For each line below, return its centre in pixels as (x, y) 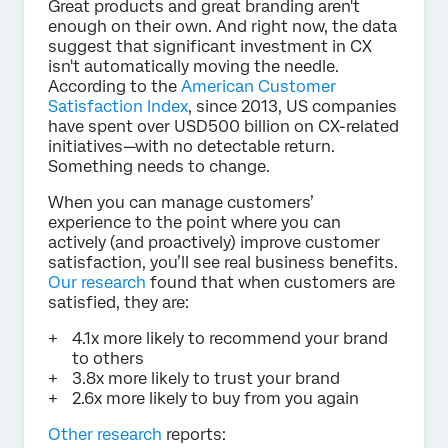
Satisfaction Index (118, 106)
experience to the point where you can (194, 222)
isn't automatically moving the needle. (193, 66)
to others (108, 358)
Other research (105, 434)
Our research (97, 282)
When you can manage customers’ (181, 202)
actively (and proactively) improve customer (214, 242)
